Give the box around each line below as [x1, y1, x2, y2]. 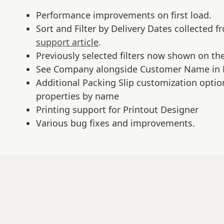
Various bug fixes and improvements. [36, 117, 195, 129]
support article [36, 36, 98, 48]
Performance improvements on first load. [36, 9, 211, 21]
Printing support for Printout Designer [36, 103, 198, 115]
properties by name [36, 90, 119, 102]
